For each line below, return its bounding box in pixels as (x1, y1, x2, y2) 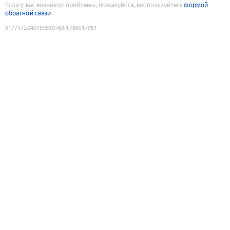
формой (184, 1, 208, 9)
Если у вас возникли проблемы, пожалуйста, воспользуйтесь (5, 1, 183, 9)
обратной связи (5, 9, 51, 17)
